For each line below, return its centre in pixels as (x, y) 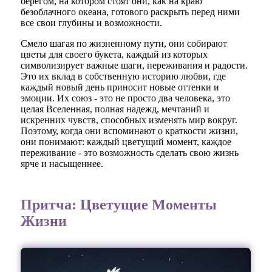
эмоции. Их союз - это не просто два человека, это (126, 98)
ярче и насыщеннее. (62, 164)
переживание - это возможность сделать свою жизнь (130, 153)
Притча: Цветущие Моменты (119, 204)
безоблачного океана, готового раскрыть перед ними (131, 12)
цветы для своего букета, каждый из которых (114, 55)
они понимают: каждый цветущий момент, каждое (126, 142)
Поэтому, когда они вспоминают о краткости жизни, (130, 131)
